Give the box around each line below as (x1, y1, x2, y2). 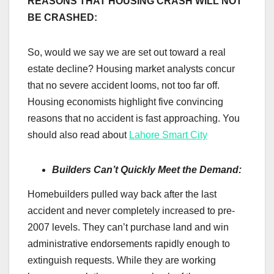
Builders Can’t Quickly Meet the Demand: (52, 165, 242, 176)
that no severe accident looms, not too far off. (28, 80, 220, 91)
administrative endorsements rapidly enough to (28, 239, 230, 250)
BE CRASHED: (28, 12, 97, 23)
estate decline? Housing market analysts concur (28, 64, 235, 75)
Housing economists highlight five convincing (28, 97, 223, 108)
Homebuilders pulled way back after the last (28, 189, 217, 200)
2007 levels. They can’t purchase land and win (28, 222, 229, 233)
